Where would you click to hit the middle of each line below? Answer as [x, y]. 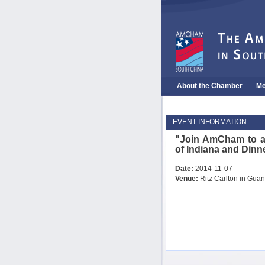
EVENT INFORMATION [210, 122]
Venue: [187, 178]
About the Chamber [210, 86]
